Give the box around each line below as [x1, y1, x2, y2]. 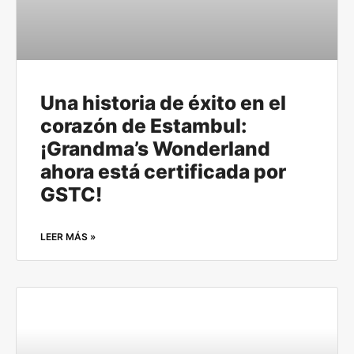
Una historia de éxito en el [40, 91, 286, 115]
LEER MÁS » [40, 231, 96, 243]
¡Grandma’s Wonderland [40, 137, 270, 161]
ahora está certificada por [40, 160, 286, 184]
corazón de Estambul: [40, 114, 247, 138]
